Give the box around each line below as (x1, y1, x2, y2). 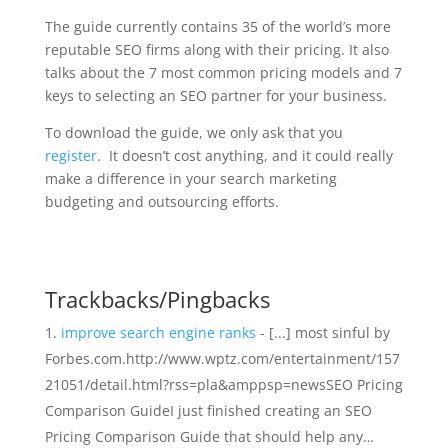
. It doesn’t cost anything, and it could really (96, 146, 393, 165)
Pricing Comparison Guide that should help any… (44, 427, 374, 446)
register (44, 146, 97, 165)
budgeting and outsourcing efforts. (44, 192, 279, 211)
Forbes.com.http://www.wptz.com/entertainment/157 (44, 349, 400, 368)
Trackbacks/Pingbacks (44, 284, 270, 314)
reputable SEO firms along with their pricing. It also (44, 40, 389, 59)
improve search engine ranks (60, 323, 256, 342)
